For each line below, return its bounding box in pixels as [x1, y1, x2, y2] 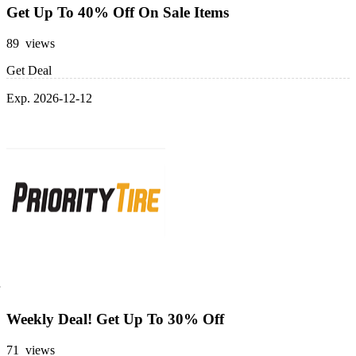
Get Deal [6, 63, 52, 77]
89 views [6, 36, 55, 50]
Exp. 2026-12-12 [6, 91, 92, 105]
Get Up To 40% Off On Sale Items [6, 4, 229, 21]
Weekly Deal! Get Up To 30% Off [6, 311, 224, 328]
